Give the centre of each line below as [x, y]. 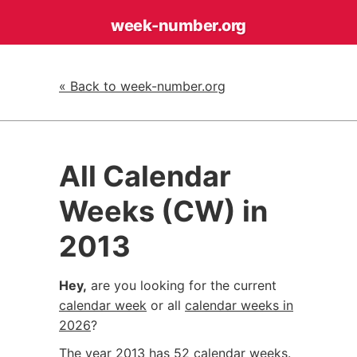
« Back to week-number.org [142, 86]
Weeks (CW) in [163, 211]
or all [166, 305]
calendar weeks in [239, 305]
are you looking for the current [182, 285]
